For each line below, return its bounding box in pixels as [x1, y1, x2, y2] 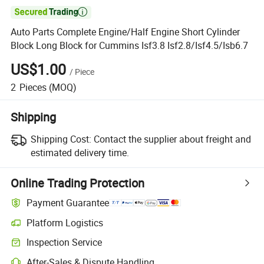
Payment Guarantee [27, 196, 110, 210]
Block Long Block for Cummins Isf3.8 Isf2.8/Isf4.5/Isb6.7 [11, 39, 249, 52]
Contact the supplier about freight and [93, 132, 251, 146]
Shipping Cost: [30, 132, 91, 146]
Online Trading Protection [11, 174, 145, 191]
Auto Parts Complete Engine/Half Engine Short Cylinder [11, 25, 240, 39]
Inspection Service [27, 236, 103, 249]
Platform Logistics [27, 216, 104, 229]
